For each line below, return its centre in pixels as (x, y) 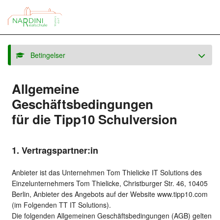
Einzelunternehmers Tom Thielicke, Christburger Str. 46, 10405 (110, 183)
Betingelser (45, 55)
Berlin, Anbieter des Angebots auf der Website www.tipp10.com (110, 194)
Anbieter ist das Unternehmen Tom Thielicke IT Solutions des (107, 173)
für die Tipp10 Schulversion (95, 119)
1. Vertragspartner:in (55, 151)
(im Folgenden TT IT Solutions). (61, 205)
